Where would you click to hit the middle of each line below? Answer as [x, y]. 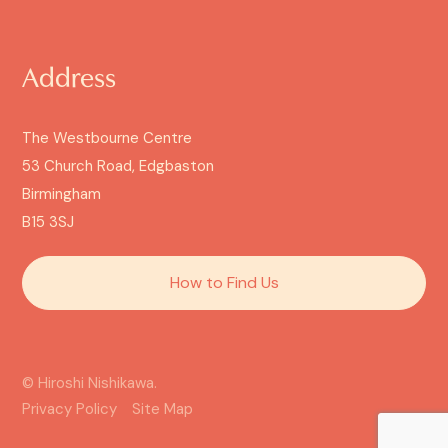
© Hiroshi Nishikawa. [89, 382]
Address [69, 79]
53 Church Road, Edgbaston [118, 165]
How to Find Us [224, 282]
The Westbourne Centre [107, 137]
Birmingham [61, 193]
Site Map [162, 408]
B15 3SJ [48, 221]
